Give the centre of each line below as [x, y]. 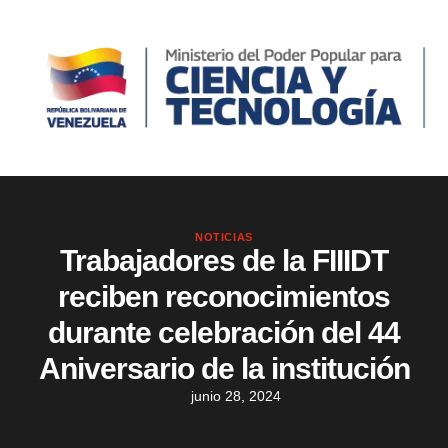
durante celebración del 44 [224, 333]
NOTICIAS [224, 237]
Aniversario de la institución [224, 369]
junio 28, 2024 [235, 396]
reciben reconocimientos [224, 297]
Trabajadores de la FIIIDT [224, 261]
